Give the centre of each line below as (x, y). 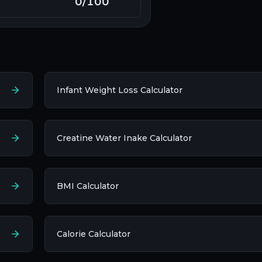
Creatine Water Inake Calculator (124, 138)
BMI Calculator (88, 186)
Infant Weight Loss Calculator (120, 90)
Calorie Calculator (94, 234)
